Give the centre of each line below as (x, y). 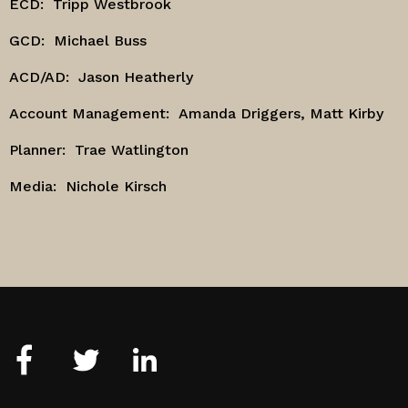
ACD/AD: (39, 77)
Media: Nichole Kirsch (88, 186)
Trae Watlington (132, 150)
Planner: (37, 150)
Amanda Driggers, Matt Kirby (281, 113)
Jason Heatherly (136, 77)
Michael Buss (100, 41)
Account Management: (89, 113)
